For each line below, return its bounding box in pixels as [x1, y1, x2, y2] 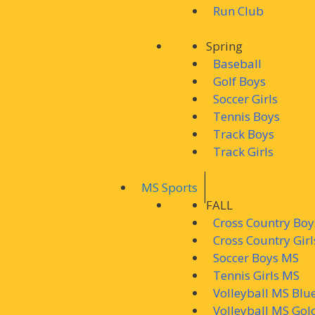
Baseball [213, 56, 262, 72]
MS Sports [141, 179, 198, 195]
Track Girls [213, 143, 274, 160]
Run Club [213, 2, 264, 19]
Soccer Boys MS [213, 249, 299, 266]
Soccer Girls [213, 91, 278, 107]
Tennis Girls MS [213, 266, 300, 283]
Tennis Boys [213, 108, 280, 124]
